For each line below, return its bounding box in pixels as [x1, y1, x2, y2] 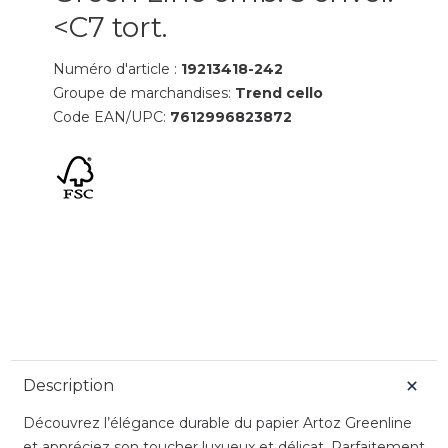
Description [22, 375, 114, 395]
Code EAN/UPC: [53, 107, 171, 126]
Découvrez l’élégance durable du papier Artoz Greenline [22, 413, 412, 432]
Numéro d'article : [53, 59, 182, 78]
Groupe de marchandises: [53, 83, 236, 102]
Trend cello [235, 83, 324, 102]
